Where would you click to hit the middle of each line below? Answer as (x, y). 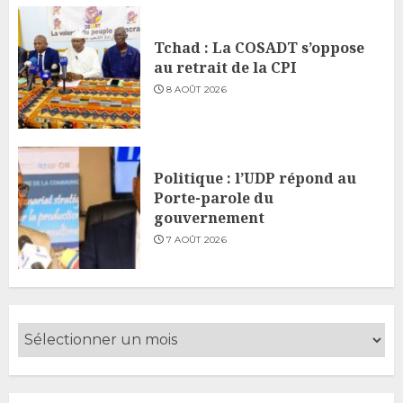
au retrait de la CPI (225, 67)
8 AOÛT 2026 (196, 89)
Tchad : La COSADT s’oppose (259, 47)
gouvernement (209, 217)
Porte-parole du (214, 197)
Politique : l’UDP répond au (255, 178)
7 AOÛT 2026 (196, 239)
